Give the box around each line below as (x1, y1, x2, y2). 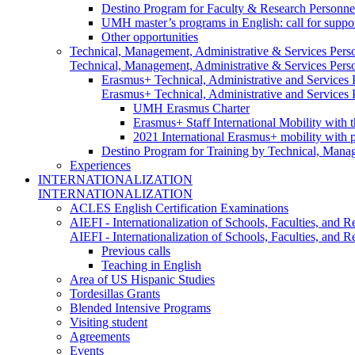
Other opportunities (101, 29, 198, 44)
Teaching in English (101, 258, 201, 272)
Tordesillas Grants (70, 286, 160, 300)
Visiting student (70, 315, 147, 329)
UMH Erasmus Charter (133, 101, 250, 115)
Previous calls (101, 243, 170, 258)
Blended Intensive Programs (70, 300, 211, 315)
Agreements (70, 329, 130, 343)
